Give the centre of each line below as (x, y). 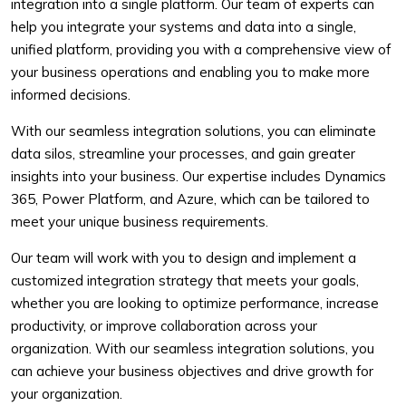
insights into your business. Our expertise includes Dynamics (198, 176)
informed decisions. (71, 95)
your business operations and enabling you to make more (190, 72)
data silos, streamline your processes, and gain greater (183, 154)
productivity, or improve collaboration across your (164, 326)
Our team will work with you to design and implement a (184, 258)
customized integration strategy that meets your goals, (185, 280)
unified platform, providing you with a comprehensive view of (201, 49)
